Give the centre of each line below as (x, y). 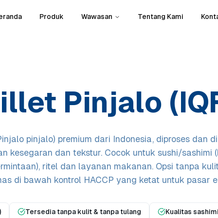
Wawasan (97, 17)
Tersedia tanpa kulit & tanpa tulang (83, 212)
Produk (51, 17)
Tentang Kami (160, 17)
